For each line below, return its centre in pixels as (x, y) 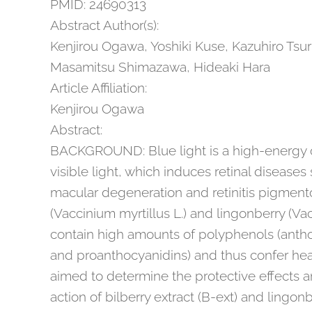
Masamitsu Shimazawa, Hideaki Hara (160, 67)
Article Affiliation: (99, 88)
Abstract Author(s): (104, 25)
